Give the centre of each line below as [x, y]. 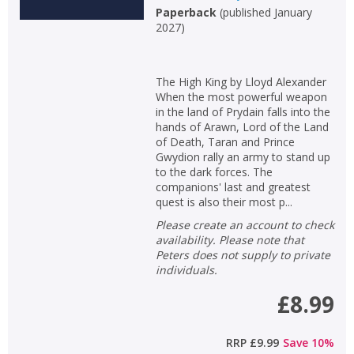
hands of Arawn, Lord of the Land [242, 126]
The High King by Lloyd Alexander [241, 81]
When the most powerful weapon [241, 96]
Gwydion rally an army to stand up [243, 156]
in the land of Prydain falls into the [243, 111]
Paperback [186, 12]
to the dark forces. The [214, 171]
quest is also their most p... [224, 201]
